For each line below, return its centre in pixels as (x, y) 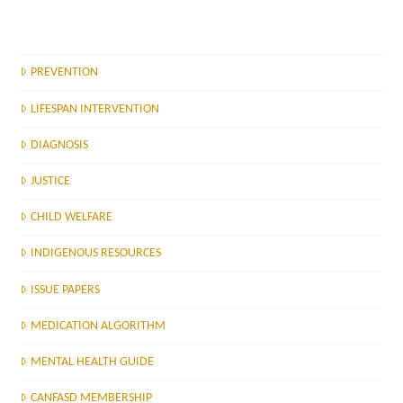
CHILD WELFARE (71, 218)
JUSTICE (50, 181)
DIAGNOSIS (59, 145)
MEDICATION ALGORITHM (98, 326)
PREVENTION (64, 73)
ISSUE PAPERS (65, 290)
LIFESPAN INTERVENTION (94, 109)
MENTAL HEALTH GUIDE (92, 362)
